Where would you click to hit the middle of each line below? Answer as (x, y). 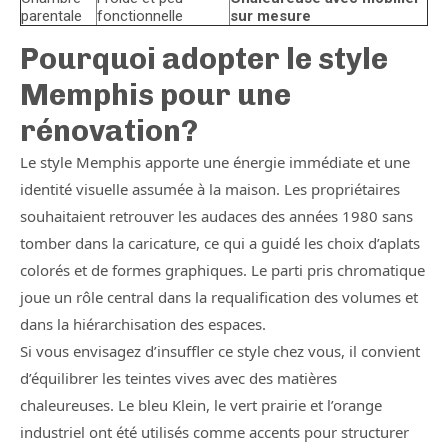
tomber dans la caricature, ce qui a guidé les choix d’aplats (220, 243)
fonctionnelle (140, 16)
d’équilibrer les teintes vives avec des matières (178, 378)
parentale (51, 16)
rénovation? (109, 131)
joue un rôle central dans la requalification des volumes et (219, 297)
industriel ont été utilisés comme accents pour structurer (214, 432)
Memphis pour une (155, 95)
